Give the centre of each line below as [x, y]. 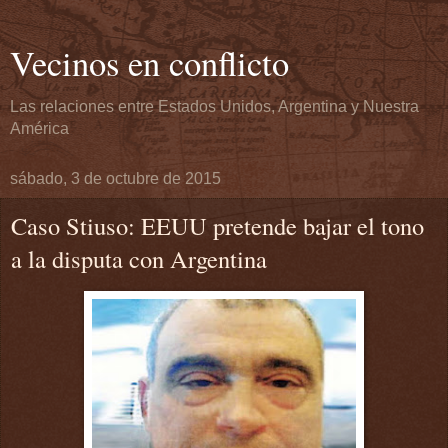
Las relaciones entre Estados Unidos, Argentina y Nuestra [214, 106]
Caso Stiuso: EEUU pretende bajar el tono [217, 225]
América [39, 128]
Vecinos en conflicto [149, 63]
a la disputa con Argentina [139, 258]
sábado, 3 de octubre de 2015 [115, 178]
